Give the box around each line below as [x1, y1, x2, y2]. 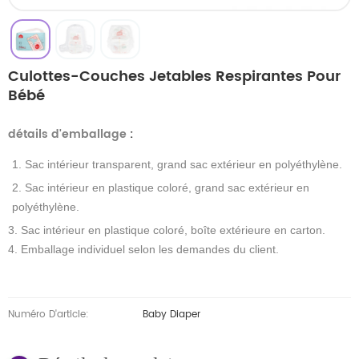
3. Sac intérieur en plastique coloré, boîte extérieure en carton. [8, 224, 325, 237]
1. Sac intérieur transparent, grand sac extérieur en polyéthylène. [12, 158, 342, 171]
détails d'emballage [8, 125, 130, 144]
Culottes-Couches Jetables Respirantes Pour [8, 65, 341, 89]
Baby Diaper [142, 307, 200, 323]
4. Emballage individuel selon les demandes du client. [8, 243, 279, 256]
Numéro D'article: [8, 307, 89, 323]
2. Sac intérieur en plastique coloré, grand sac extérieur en [12, 181, 309, 195]
